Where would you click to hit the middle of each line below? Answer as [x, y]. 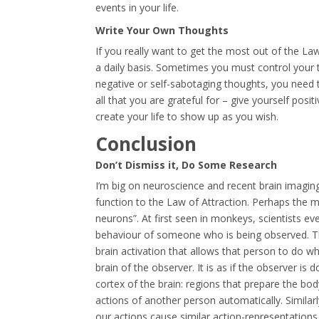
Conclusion [146, 143]
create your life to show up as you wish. [187, 116]
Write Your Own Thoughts [162, 30]
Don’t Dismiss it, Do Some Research [187, 164]
